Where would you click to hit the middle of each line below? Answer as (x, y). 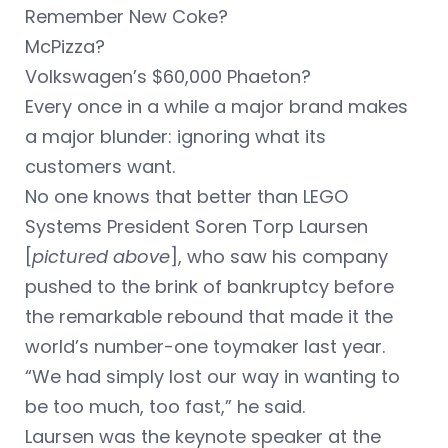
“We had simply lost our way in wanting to (212, 377)
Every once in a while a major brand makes (216, 107)
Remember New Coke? (129, 17)
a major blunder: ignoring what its (175, 137)
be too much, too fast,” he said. (165, 407)
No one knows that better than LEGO (186, 197)
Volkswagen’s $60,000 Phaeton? (170, 77)
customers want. (100, 167)
